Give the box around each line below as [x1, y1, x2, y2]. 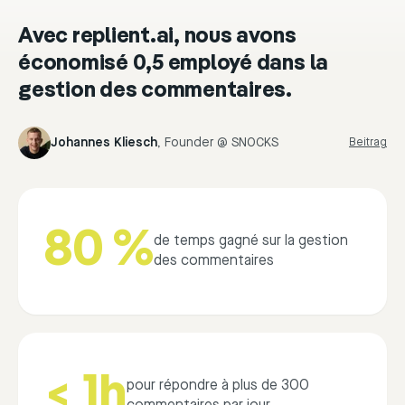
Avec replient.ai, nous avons [18, 26, 297, 49]
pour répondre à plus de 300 [126, 377, 309, 395]
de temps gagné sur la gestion [153, 232, 348, 250]
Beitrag [349, 136, 387, 150]
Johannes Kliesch [51, 136, 157, 151]
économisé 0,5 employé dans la [18, 53, 329, 76]
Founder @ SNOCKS [165, 136, 278, 151]
